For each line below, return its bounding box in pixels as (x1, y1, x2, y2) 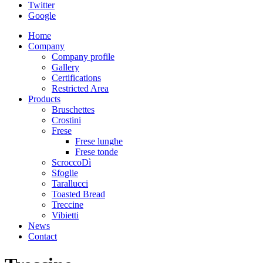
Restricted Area (52, 83, 109, 93)
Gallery (52, 62, 79, 72)
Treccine (52, 199, 83, 210)
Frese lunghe (75, 136, 123, 146)
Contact (28, 231, 57, 241)
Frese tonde (75, 146, 118, 157)
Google (28, 10, 56, 21)
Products (28, 93, 60, 104)
